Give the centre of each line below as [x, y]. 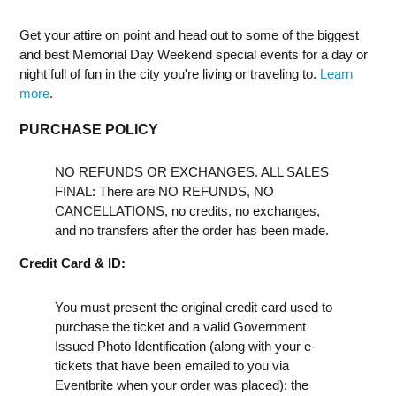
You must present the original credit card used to [194, 307]
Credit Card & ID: [72, 263]
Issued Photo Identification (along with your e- [185, 346]
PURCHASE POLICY [89, 129]
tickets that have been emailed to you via [172, 365]
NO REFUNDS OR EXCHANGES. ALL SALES [192, 171]
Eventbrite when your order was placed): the [182, 385]
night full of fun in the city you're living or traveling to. [170, 73]
